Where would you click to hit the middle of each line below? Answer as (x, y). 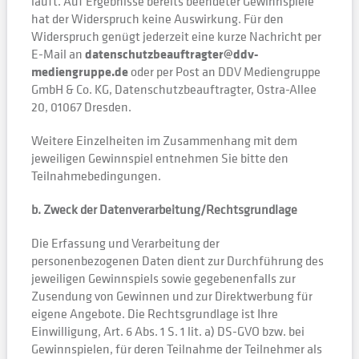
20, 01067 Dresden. (81, 107)
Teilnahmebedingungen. (96, 175)
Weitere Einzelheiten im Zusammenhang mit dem (164, 140)
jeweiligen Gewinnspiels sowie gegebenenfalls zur (163, 278)
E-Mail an (58, 54)
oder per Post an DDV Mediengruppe (224, 71)
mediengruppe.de (79, 71)
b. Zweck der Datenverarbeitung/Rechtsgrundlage (164, 209)
